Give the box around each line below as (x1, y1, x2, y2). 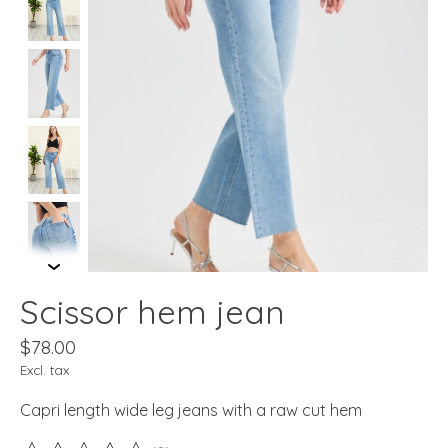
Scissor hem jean (20, 290, 285, 332)
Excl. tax (20, 361, 69, 378)
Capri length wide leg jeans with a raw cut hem (20, 399, 362, 420)
